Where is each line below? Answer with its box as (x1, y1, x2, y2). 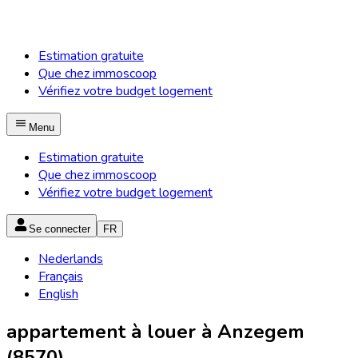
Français (38, 268, 83, 285)
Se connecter (29, 223, 90, 235)
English (38, 285, 78, 303)
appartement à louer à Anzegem (6, 318, 304, 344)
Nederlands (38, 250, 103, 268)
